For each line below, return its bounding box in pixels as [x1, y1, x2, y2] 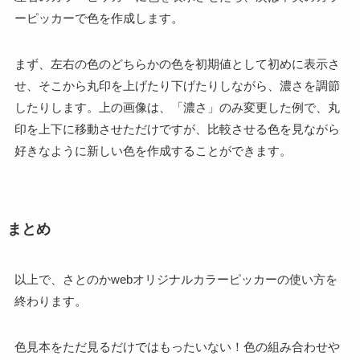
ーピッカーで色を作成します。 [14, 10, 183, 25]
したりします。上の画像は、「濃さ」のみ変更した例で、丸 [14, 100, 340, 114]
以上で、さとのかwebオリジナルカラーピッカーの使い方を [14, 272, 337, 286]
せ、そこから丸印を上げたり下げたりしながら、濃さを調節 [14, 78, 340, 92]
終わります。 [14, 293, 87, 308]
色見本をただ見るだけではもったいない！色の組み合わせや [14, 339, 340, 354]
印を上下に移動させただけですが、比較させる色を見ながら [14, 121, 340, 136]
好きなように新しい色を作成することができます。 [14, 143, 292, 157]
